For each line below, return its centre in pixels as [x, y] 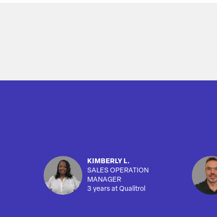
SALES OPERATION [118, 171]
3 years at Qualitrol [116, 189]
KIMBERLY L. [108, 162]
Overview [87, 12]
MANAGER [104, 180]
